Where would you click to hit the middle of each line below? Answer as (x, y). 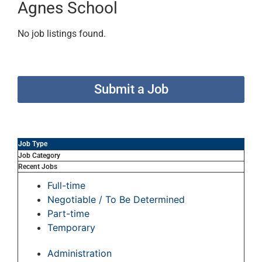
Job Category (39, 156)
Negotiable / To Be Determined (116, 200)
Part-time (68, 214)
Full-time (66, 186)
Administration (80, 254)
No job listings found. (62, 34)
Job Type (33, 144)
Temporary (71, 228)
